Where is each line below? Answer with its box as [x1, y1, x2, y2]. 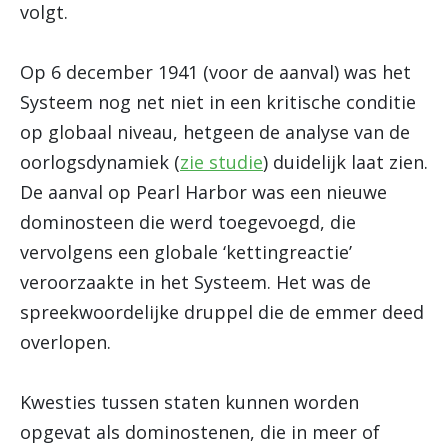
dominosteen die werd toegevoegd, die [20, 210, 356, 234]
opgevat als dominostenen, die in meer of [20, 420, 380, 444]
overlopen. [20, 330, 111, 354]
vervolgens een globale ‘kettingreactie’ [20, 240, 352, 264]
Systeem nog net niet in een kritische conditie [20, 90, 416, 114]
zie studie [180, 150, 263, 174]
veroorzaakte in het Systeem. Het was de [20, 270, 371, 294]
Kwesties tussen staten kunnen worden [20, 390, 359, 414]
